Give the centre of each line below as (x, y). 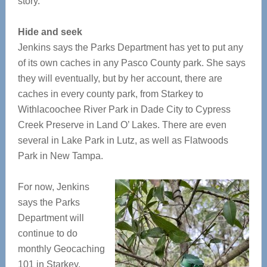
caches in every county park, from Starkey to (110, 94)
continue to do (47, 233)
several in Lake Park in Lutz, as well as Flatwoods (123, 140)
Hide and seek (50, 32)
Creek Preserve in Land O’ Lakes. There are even (122, 125)
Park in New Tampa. (60, 156)
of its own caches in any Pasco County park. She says (131, 63)
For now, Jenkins (53, 187)
